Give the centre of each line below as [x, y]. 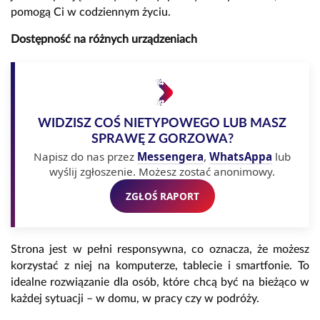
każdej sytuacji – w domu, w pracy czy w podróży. [135, 299]
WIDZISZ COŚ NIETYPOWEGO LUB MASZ [162, 124]
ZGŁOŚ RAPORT [162, 196]
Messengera [170, 157]
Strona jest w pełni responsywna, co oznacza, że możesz [160, 250]
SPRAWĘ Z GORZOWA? [162, 139]
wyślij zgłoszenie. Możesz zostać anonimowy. [162, 172]
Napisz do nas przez [85, 157]
